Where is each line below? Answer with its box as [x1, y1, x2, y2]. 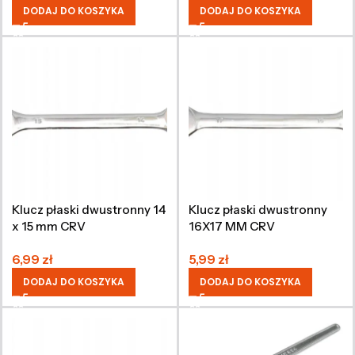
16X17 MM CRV [188, 219, 275, 234]
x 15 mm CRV [12, 219, 86, 234]
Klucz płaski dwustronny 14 [12, 202, 166, 217]
